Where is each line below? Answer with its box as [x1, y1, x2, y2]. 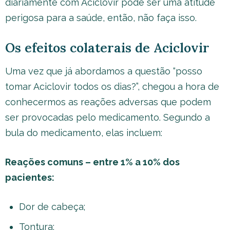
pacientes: [5, 172, 54, 183]
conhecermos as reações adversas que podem [5, 97, 211, 107]
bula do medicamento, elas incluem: [5, 127, 162, 138]
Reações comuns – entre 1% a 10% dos [5, 157, 180, 167]
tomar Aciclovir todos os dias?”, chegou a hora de [5, 81, 219, 92]
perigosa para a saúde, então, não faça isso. [5, 12, 197, 23]
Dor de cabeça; [19, 201, 85, 212]
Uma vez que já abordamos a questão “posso [5, 66, 202, 76]
